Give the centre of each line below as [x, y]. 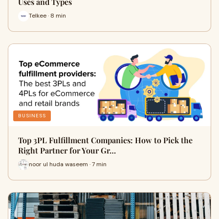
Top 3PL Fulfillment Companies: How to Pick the [105, 140]
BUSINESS [32, 115]
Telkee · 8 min [47, 16]
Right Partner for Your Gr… [67, 150]
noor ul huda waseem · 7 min [68, 164]
